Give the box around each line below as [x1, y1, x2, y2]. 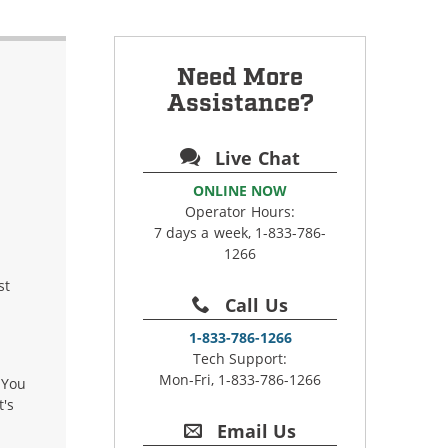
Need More [176, 62, 304, 93]
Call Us [219, 293, 288, 317]
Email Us [211, 419, 297, 443]
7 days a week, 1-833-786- [153, 223, 327, 242]
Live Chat [209, 146, 300, 170]
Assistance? [166, 88, 314, 119]
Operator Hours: [185, 202, 295, 221]
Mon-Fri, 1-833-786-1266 [158, 370, 322, 389]
